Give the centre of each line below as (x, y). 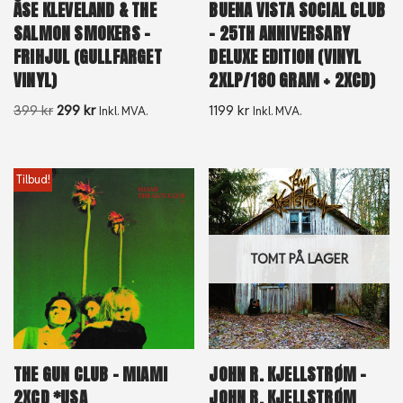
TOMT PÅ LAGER (300, 258)
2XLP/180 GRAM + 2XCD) (292, 80)
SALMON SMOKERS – (82, 33)
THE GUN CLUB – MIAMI (90, 374)
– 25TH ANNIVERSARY (279, 33)
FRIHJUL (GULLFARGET (88, 56)
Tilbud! (33, 179)
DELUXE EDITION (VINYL (285, 56)
